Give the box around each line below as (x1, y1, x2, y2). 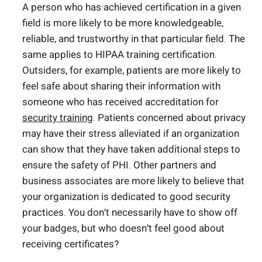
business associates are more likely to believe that (22, 173, 244, 188)
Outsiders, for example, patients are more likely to (22, 63, 241, 78)
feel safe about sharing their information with (22, 78, 220, 94)
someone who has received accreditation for (22, 94, 219, 109)
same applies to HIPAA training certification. (22, 47, 217, 62)
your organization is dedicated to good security (22, 189, 230, 204)
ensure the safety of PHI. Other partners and (22, 157, 216, 173)
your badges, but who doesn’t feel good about (22, 220, 225, 236)
